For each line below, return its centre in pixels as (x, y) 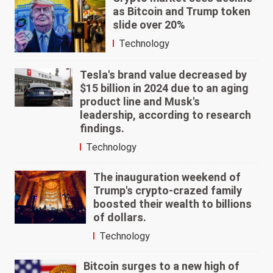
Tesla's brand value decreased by (164, 74)
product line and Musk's (140, 101)
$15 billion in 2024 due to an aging (165, 88)
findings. (102, 128)
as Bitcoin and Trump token (182, 12)
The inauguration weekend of (167, 177)
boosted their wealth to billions (172, 204)
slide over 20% (149, 25)
